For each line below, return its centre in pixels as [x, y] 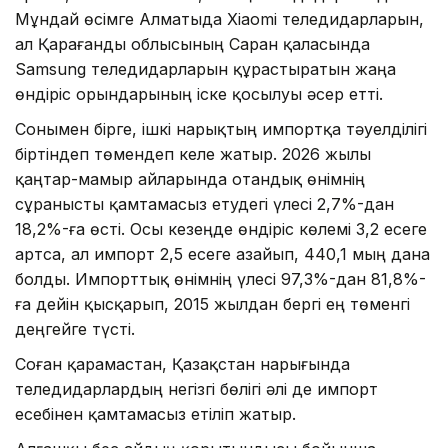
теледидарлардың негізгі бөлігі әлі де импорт [196, 389]
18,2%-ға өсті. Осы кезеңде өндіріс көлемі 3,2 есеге [221, 229]
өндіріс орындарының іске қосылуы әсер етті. [199, 94]
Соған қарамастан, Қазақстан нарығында [182, 364]
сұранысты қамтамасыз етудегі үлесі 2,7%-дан [204, 204]
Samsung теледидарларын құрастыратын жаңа [205, 69]
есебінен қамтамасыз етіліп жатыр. [155, 414]
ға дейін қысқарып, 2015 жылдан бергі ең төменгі [212, 304]
